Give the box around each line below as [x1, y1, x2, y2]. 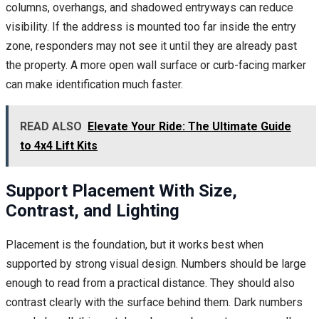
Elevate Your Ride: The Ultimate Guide [88, 120, 291, 134]
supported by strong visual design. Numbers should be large [6, 256, 306, 271]
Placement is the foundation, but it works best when [6, 237, 263, 251]
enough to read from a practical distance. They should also [6, 276, 295, 290]
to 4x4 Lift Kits [20, 139, 98, 153]
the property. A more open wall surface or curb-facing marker [6, 58, 306, 73]
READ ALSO [20, 120, 82, 134]
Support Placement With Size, [6, 181, 237, 202]
